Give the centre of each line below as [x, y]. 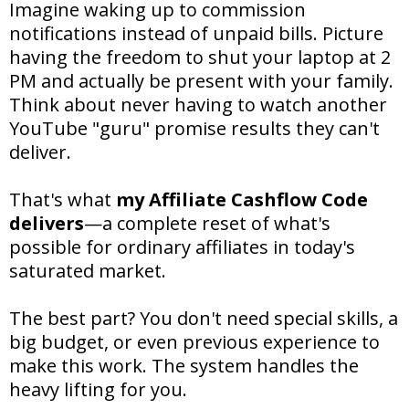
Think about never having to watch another [198, 104]
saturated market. [88, 270]
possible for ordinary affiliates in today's [182, 246]
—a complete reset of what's [207, 223]
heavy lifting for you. [98, 389]
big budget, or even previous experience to [194, 341]
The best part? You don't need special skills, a [204, 318]
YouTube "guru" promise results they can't [194, 128]
